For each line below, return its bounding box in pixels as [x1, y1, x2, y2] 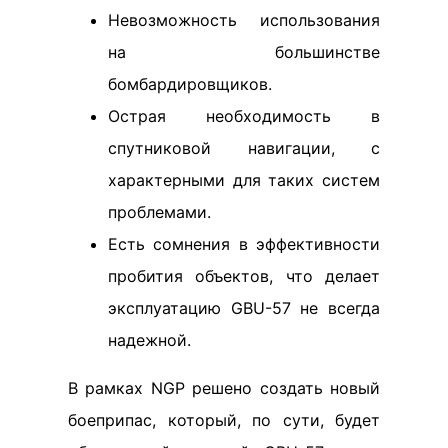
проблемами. [108, 202, 211, 223]
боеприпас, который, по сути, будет [68, 410, 380, 431]
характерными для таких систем [108, 170, 380, 191]
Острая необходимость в [108, 106, 380, 127]
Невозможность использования [108, 10, 380, 31]
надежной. [108, 330, 191, 351]
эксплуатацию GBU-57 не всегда [108, 298, 380, 319]
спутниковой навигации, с [108, 138, 380, 159]
